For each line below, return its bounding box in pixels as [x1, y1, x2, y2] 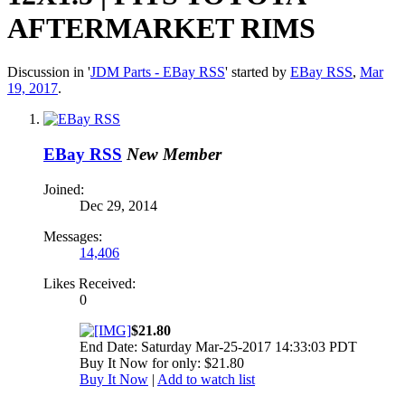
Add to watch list [157, 371, 255, 387]
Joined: [43, 181, 84, 197]
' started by [225, 64, 290, 80]
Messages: [43, 228, 102, 244]
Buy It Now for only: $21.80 [80, 354, 244, 371]
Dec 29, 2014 [80, 197, 157, 213]
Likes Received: [43, 275, 136, 291]
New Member [127, 145, 221, 165]
